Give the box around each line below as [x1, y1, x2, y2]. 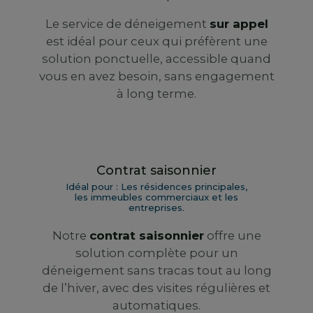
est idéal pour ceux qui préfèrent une [45, 34, 268, 49]
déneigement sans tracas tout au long [41, 263, 272, 278]
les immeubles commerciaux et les [75, 191, 238, 203]
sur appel [209, 17, 268, 31]
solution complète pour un [75, 246, 238, 261]
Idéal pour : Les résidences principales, [66, 181, 247, 193]
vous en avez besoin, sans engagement [38, 69, 275, 84]
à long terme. [117, 87, 196, 101]
